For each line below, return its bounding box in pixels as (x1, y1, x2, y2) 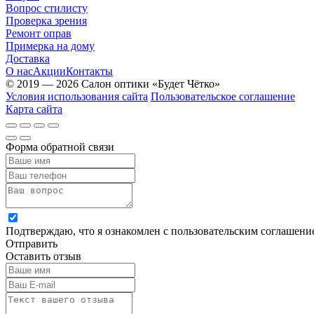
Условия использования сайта (6, 90, 148, 102)
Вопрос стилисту (6, 1, 88, 14)
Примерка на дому (6, 39, 95, 52)
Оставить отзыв (6, 250, 81, 262)
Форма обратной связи (6, 140, 114, 153)
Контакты (66, 64, 113, 77)
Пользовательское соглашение (151, 90, 295, 102)
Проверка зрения (6, 14, 87, 27)
